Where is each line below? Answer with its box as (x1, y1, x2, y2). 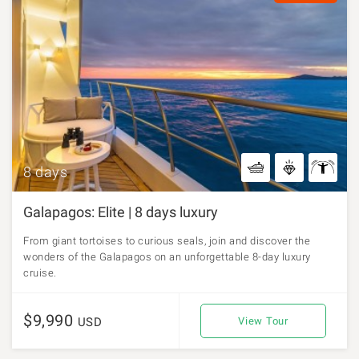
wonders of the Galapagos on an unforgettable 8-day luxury (23, 250, 311, 263)
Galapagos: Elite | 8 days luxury (23, 203, 218, 220)
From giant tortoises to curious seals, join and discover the (23, 234, 310, 247)
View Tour (238, 314, 288, 327)
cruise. (23, 266, 57, 279)
